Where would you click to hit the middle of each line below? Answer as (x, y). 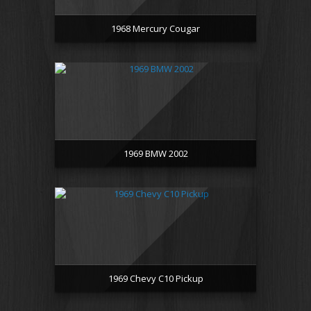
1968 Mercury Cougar (155, 28)
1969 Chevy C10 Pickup (155, 278)
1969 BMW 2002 (155, 153)
